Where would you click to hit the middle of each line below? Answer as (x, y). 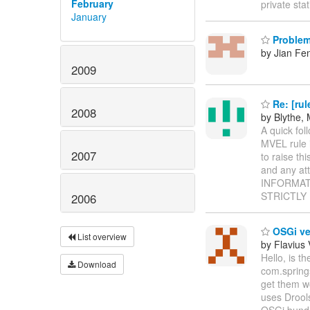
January (89, 16)
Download (96, 264)
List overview (101, 236)
